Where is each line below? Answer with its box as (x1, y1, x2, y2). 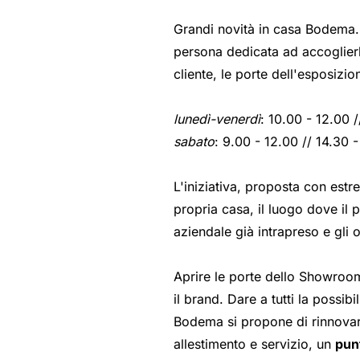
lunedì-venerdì (173, 110, 260, 127)
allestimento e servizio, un (173, 335, 335, 352)
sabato (173, 133, 215, 149)
